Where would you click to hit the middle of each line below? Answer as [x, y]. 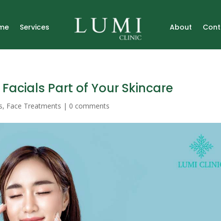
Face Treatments [34, 106]
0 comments [90, 106]
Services [35, 27]
